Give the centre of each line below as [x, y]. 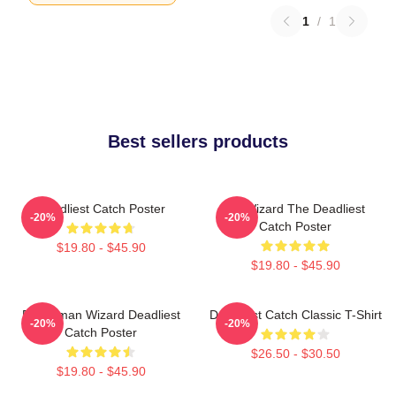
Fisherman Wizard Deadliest [101, 314]
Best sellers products [198, 141]
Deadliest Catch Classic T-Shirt [295, 314]
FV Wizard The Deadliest [295, 208]
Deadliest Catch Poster [101, 208]
